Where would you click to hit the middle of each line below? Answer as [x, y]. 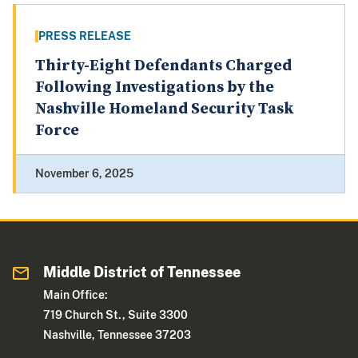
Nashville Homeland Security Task [165, 109]
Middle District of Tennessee [142, 272]
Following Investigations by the [155, 88]
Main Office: [76, 295]
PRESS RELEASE [85, 36]
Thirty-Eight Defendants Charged [163, 66]
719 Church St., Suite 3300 [116, 315]
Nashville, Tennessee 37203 [117, 335]
